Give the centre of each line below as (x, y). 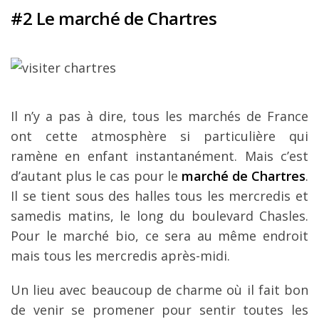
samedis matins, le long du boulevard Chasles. (159, 216)
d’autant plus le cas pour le (96, 176)
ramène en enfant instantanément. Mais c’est (159, 156)
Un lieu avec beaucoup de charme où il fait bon (159, 290)
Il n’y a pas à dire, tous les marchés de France (159, 116)
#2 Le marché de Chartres (114, 19)
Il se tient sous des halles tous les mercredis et (159, 196)
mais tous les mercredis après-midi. (120, 256)
